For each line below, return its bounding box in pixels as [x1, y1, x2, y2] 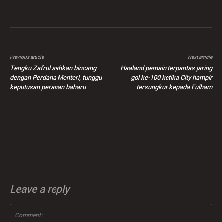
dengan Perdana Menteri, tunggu [10, 73, 102, 83]
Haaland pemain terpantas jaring [120, 63, 212, 73]
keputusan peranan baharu [10, 82, 86, 92]
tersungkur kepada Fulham [136, 82, 212, 92]
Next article [187, 54, 212, 61]
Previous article [10, 54, 44, 61]
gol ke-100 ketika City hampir [130, 73, 212, 83]
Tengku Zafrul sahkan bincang [10, 63, 96, 73]
